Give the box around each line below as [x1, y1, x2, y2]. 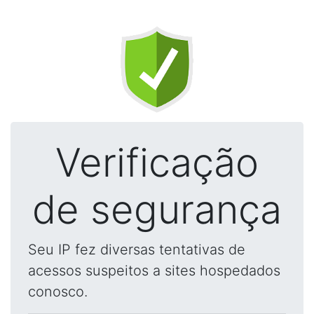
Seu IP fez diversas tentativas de [28, 241, 245, 258]
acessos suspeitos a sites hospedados [28, 262, 280, 279]
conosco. [28, 283, 88, 300]
